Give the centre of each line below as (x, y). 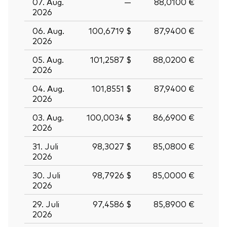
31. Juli (45, 146)
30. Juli (46, 175)
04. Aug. (48, 88)
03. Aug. (48, 117)
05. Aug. (48, 59)
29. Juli (46, 203)
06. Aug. (48, 30)
